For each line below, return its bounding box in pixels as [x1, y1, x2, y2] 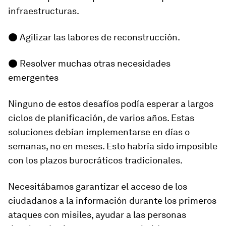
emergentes [8, 72, 59, 83]
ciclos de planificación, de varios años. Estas [8, 112, 194, 123]
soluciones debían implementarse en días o [8, 127, 190, 137]
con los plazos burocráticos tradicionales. [8, 155, 183, 165]
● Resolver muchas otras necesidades [8, 58, 171, 69]
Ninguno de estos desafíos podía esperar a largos [8, 98, 213, 109]
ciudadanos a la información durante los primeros [8, 195, 216, 206]
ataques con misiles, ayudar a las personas [8, 209, 186, 220]
